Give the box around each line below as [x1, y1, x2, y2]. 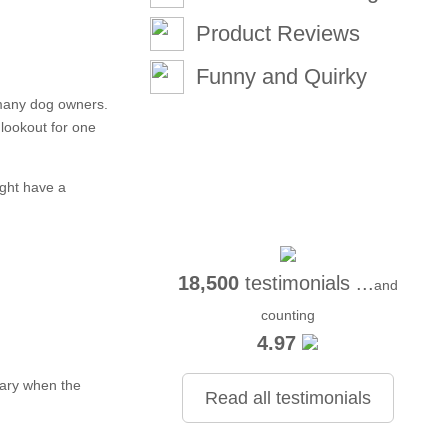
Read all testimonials [204, 388, 371, 408]
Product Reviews [196, 21, 361, 46]
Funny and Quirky [196, 64, 368, 89]
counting [260, 307, 315, 323]
